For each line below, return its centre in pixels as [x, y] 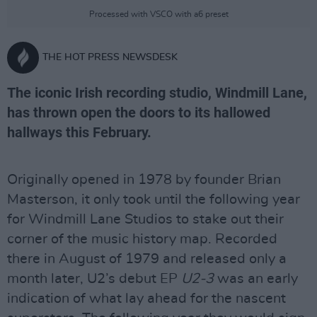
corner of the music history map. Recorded [142, 239]
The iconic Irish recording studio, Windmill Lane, [157, 93]
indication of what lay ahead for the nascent [146, 299]
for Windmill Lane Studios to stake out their [145, 219]
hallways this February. [79, 132]
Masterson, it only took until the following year [154, 200]
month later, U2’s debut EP [94, 279]
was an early [258, 279]
